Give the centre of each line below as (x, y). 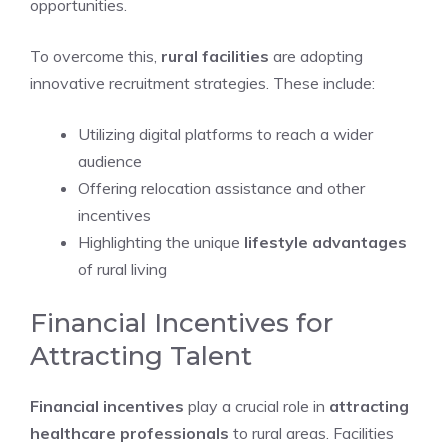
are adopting (316, 56)
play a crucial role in (256, 406)
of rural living (122, 269)
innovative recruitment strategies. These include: (202, 83)
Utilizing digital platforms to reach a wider (225, 134)
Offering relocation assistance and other (221, 188)
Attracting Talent (141, 356)
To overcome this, (95, 56)
